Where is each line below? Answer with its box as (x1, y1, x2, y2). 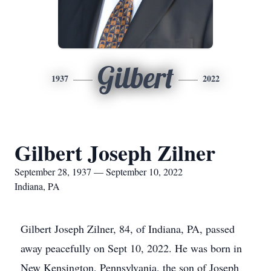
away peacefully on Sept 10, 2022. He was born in (21, 241, 242, 255)
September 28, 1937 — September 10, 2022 (15, 165, 183, 178)
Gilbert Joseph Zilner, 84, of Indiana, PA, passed (21, 221, 235, 236)
